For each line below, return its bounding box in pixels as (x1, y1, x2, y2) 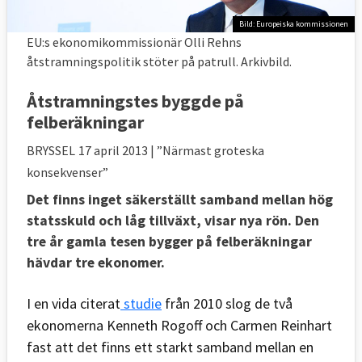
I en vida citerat (27, 293, 120, 313)
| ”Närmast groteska (150, 141, 264, 158)
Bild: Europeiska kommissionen (239, 19, 348, 30)
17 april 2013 (78, 141, 150, 158)
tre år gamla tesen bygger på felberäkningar (27, 232, 312, 250)
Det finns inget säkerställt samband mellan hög (27, 190, 333, 208)
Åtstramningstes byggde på (27, 89, 244, 112)
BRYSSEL (27, 141, 75, 158)
